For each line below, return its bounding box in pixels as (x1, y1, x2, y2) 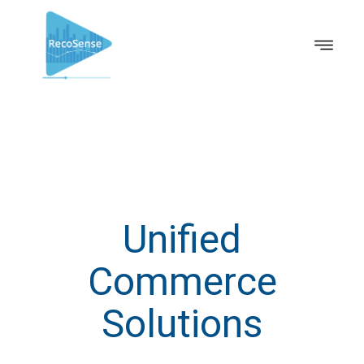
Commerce (87, 258, 277, 305)
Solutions (102, 301, 262, 348)
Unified (123, 216, 241, 263)
